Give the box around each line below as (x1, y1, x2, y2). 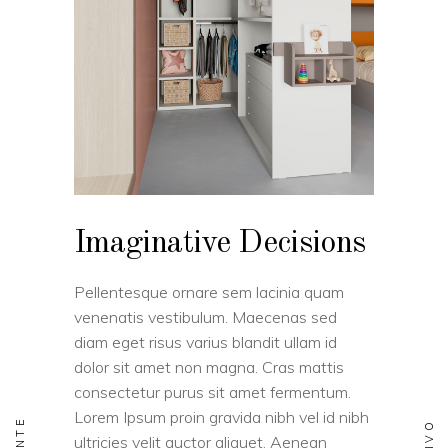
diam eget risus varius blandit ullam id (74, 331, 337, 352)
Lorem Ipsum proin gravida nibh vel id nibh (74, 406, 369, 427)
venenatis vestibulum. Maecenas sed (74, 306, 337, 327)
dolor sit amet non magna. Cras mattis (74, 356, 344, 377)
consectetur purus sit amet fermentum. (74, 381, 351, 402)
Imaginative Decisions (74, 227, 366, 260)
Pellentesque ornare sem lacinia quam (74, 281, 344, 302)
